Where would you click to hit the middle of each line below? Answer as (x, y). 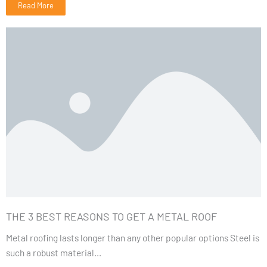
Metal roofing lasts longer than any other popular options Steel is (133, 238)
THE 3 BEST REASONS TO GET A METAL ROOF (111, 217)
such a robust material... (54, 253)
